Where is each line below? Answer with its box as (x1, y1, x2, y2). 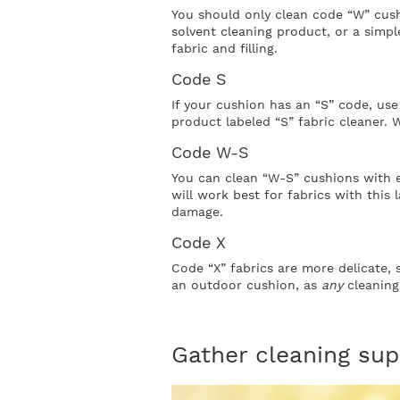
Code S (171, 70, 227, 88)
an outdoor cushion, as (171, 278, 321, 292)
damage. (171, 204, 223, 219)
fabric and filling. (171, 41, 278, 55)
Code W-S (171, 143, 249, 162)
